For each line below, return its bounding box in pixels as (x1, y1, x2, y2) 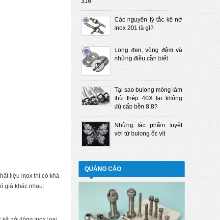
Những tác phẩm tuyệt (114, 122, 182, 129)
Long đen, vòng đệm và (114, 47, 182, 54)
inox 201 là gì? (114, 24, 154, 31)
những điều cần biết (114, 55, 168, 62)
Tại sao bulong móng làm (114, 86, 182, 93)
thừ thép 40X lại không (114, 95, 182, 102)
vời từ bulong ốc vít (114, 130, 165, 137)
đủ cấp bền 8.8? (114, 103, 158, 110)
